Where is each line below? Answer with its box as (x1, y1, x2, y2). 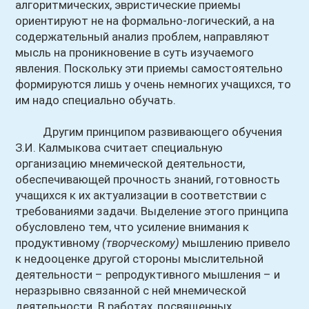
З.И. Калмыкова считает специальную (15, 141, 223, 154)
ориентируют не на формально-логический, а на (15, 14, 275, 28)
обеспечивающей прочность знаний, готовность (15, 172, 281, 186)
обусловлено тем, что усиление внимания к (15, 220, 250, 234)
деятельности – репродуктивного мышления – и (15, 268, 281, 281)
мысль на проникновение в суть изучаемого (15, 46, 255, 59)
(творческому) (102, 236, 180, 250)
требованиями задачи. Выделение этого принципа (15, 204, 289, 218)
